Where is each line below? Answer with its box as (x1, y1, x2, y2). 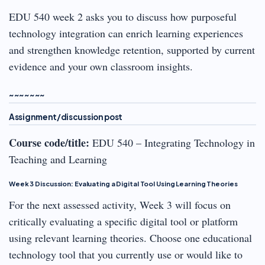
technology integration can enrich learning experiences (9, 25, 243, 40)
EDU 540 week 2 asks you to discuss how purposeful (9, 9, 237, 24)
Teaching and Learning (9, 151, 107, 166)
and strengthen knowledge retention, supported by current (9, 42, 255, 57)
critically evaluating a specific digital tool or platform (9, 214, 238, 228)
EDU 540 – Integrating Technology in (89, 135, 255, 150)
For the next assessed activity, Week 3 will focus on (9, 197, 231, 212)
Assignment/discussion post (9, 111, 123, 122)
